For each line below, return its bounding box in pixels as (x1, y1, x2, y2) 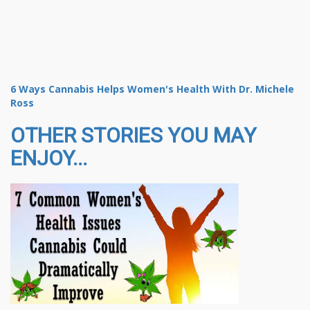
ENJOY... (10, 145, 87, 170)
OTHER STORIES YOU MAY (10, 122, 256, 147)
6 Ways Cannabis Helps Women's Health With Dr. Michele (10, 82, 294, 95)
